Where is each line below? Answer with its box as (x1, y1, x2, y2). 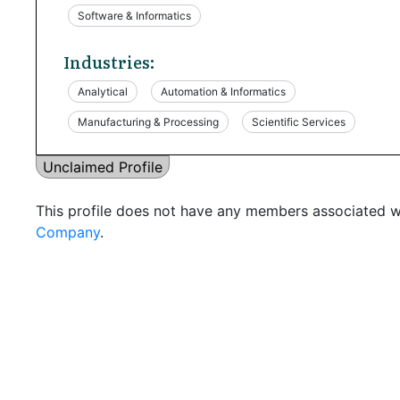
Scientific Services (252, 114, 346, 129)
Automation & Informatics (161, 84, 286, 98)
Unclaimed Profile (43, 157, 162, 176)
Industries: (63, 49, 154, 74)
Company (36, 222, 100, 241)
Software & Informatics (78, 8, 191, 22)
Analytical (78, 84, 128, 98)
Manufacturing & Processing (78, 114, 219, 129)
